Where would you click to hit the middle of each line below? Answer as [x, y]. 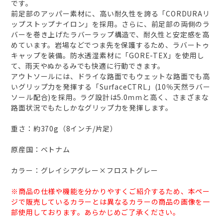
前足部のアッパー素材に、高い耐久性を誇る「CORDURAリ [111, 14]
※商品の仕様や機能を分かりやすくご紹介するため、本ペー [111, 191]
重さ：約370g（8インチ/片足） [64, 129]
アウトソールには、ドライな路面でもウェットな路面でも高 [111, 76]
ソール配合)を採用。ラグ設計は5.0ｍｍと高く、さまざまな [110, 97]
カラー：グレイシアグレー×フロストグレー [85, 170]
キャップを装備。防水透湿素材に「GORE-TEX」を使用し [108, 56]
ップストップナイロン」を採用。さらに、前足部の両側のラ [111, 24]
